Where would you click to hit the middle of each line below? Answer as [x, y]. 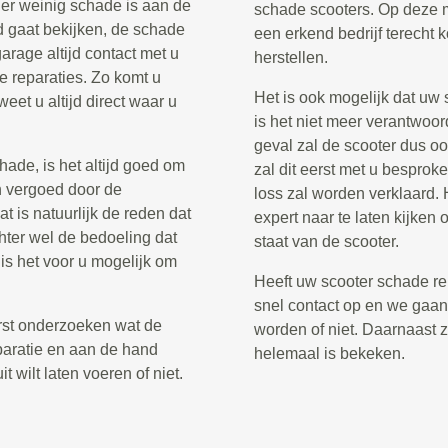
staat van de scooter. [326, 241]
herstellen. [291, 57]
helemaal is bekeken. [329, 353]
